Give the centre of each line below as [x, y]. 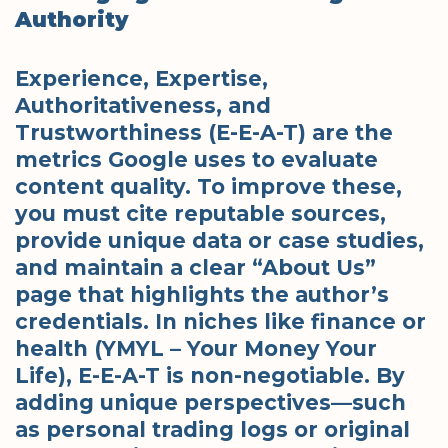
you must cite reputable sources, [200, 213]
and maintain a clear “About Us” [195, 267]
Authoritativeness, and [143, 105]
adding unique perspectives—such [210, 402]
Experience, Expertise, [141, 78]
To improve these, [296, 186]
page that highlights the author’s [202, 294]
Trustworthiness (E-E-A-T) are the [204, 132]
